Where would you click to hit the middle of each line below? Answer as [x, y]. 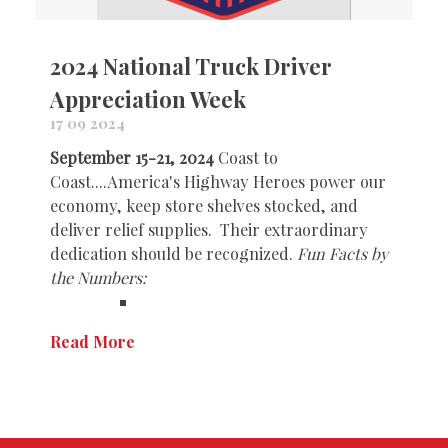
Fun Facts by [342, 253]
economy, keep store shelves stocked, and [204, 205]
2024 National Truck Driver [191, 66]
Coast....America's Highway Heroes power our [218, 181]
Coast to [246, 157]
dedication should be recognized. [173, 253]
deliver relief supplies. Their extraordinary [209, 229]
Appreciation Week [148, 99]
